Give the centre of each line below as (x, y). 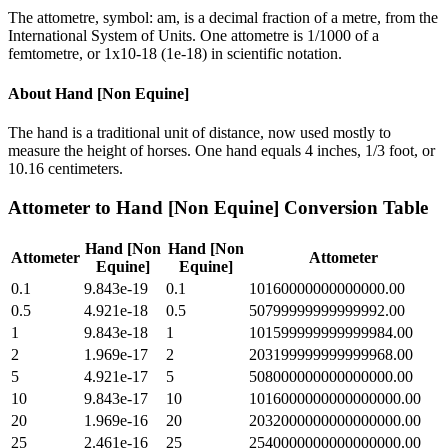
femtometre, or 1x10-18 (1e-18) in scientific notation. (175, 54)
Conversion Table (353, 207)
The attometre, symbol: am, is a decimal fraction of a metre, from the (223, 18)
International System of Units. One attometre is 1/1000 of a (193, 36)
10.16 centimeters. (65, 168)
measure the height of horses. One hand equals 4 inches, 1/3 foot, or (221, 150)
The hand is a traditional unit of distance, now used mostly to (199, 132)
